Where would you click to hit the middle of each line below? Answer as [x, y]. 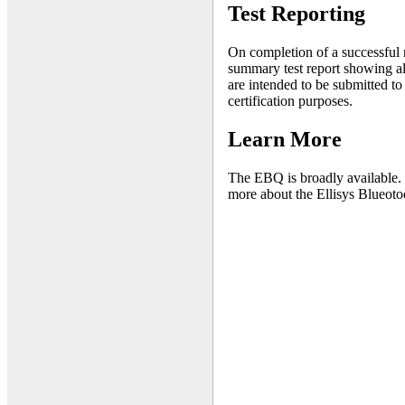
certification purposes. [290, 101]
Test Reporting [297, 14]
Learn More [285, 140]
